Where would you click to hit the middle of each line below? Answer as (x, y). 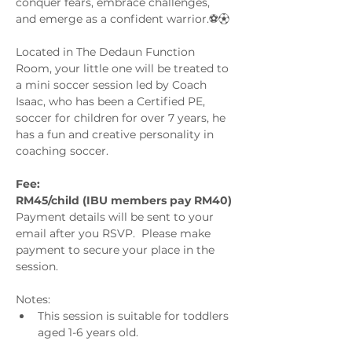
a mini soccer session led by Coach (113, 84)
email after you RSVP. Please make (115, 233)
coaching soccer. (64, 150)
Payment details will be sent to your (116, 216)
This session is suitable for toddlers (135, 315)
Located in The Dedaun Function (107, 51)
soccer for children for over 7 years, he (122, 117)
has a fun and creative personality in (116, 134)
